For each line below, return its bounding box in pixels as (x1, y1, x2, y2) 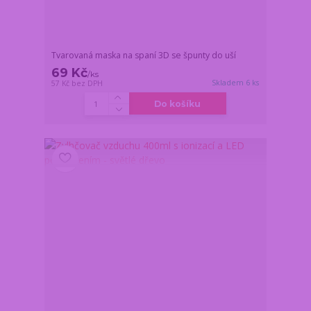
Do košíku (154, 98, 201, 109)
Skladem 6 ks (212, 77, 260, 87)
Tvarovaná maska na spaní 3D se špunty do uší (51, 49, 237, 61)
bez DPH (72, 78, 103, 88)
